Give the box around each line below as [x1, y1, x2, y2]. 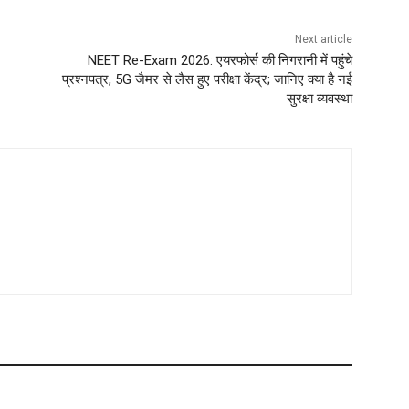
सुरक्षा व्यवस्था [286, 90, 352, 108]
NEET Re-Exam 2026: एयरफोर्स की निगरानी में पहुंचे [87, 52, 352, 69]
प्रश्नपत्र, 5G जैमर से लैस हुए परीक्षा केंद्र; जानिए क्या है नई [61, 71, 352, 89]
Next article [294, 33, 352, 47]
